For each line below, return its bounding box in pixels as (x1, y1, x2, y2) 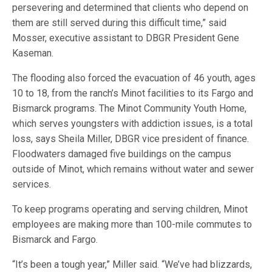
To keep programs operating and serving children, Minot (12, 203, 248, 215)
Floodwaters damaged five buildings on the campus (12, 148, 232, 160)
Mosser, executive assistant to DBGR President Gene (12, 32, 240, 44)
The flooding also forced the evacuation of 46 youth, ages (12, 72, 256, 84)
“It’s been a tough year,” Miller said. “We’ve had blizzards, (12, 259, 253, 270)
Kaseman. (12, 47, 53, 59)
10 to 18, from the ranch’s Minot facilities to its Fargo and (12, 87, 254, 99)
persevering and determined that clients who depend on (12, 2, 249, 13)
